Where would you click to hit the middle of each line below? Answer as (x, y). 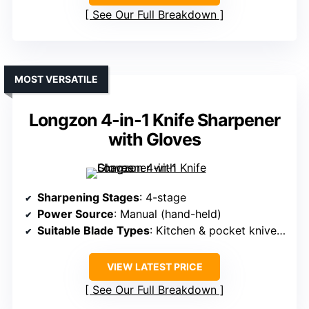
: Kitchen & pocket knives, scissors (213, 230)
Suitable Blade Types (93, 230)
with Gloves (154, 139)
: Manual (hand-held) (168, 213)
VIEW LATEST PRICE (154, 266)
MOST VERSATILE (56, 79)
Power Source (76, 213)
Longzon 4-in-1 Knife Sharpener (154, 120)
